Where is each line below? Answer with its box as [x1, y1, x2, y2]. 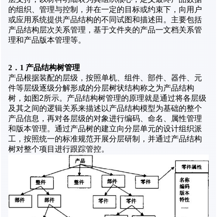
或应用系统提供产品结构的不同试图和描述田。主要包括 [8, 15, 202, 24]
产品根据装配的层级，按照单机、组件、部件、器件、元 [8, 73, 202, 82]
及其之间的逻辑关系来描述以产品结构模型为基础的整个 [8, 104, 202, 112]
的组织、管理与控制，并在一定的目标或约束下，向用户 [8, 5, 202, 14]
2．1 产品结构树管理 [8, 63, 80, 72]
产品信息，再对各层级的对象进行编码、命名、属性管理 [8, 114, 202, 123]
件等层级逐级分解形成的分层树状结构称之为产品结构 [8, 83, 194, 92]
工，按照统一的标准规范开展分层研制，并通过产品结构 [8, 134, 202, 143]
